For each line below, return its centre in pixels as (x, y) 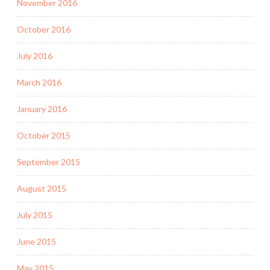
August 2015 (42, 189)
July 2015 (35, 215)
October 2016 (44, 30)
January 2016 (42, 109)
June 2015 (36, 242)
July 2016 (35, 56)
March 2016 (39, 83)
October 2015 (44, 136)
